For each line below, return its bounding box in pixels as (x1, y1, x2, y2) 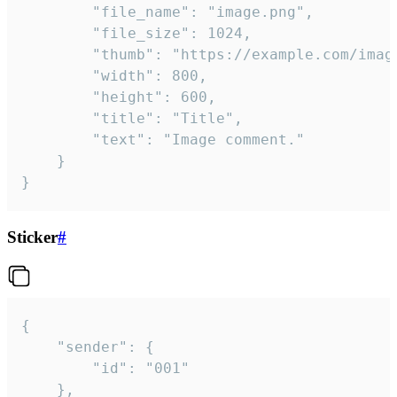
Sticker (7, 228, 58, 247)
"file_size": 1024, (21, 25, 92, 43)
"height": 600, (21, 89, 92, 106)
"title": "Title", (21, 110, 92, 128)
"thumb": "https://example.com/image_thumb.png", (21, 46, 92, 64)
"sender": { (21, 338, 57, 355)
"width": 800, (21, 67, 92, 85)
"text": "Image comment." (21, 131, 92, 149)
